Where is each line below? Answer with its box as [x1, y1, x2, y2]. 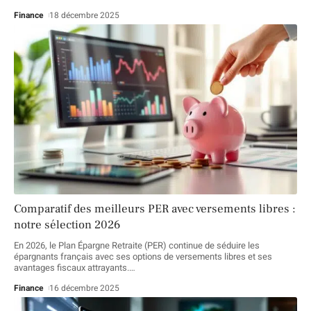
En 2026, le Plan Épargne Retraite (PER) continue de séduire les [14, 238, 260, 252]
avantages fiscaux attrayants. [14, 260, 129, 274]
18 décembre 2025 [49, 9, 120, 22]
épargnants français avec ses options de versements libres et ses [14, 249, 272, 263]
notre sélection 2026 [14, 217, 120, 233]
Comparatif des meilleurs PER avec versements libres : [14, 201, 296, 217]
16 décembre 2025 [49, 281, 120, 294]
